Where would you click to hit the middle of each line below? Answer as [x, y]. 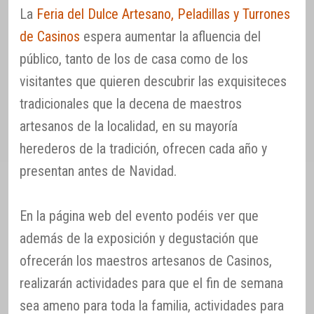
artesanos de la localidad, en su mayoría [129, 126]
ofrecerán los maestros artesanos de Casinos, [146, 260]
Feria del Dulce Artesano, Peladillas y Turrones [163, 14]
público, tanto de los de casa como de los [134, 59]
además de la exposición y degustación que [139, 238]
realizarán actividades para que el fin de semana [151, 283]
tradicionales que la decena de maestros [131, 103]
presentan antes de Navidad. [98, 171]
